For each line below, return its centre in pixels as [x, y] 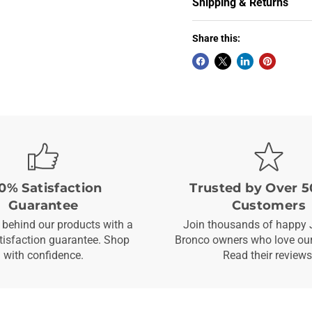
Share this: [216, 39]
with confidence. [43, 256]
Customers [268, 206]
